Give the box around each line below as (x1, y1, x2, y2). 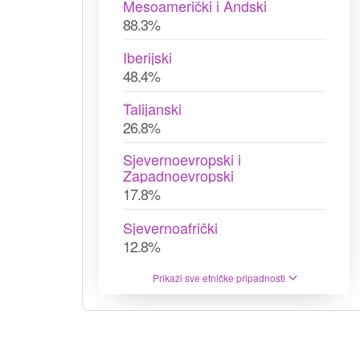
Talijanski (123, 98, 182, 119)
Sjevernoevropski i (123, 149, 241, 170)
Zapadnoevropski (123, 165, 234, 186)
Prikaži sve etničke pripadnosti (153, 271, 285, 284)
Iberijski (123, 47, 172, 67)
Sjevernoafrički (123, 217, 218, 238)
